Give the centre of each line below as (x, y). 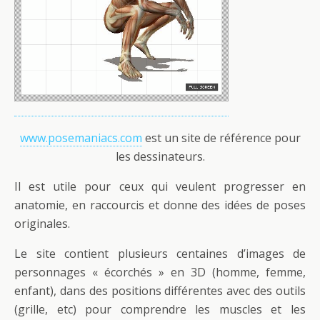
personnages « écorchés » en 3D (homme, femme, (160, 272)
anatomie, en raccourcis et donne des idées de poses (160, 205)
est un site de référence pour (221, 137)
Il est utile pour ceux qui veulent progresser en (160, 186)
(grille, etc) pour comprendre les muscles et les (160, 309)
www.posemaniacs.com (81, 137)
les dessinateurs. (160, 156)
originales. (42, 223)
